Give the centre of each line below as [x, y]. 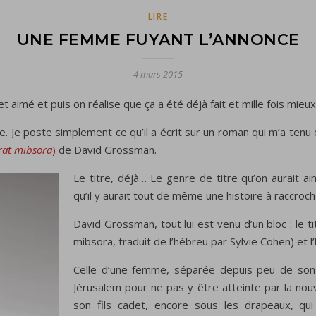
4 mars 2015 [158, 74]
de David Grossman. [106, 150]
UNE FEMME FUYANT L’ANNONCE [158, 40]
